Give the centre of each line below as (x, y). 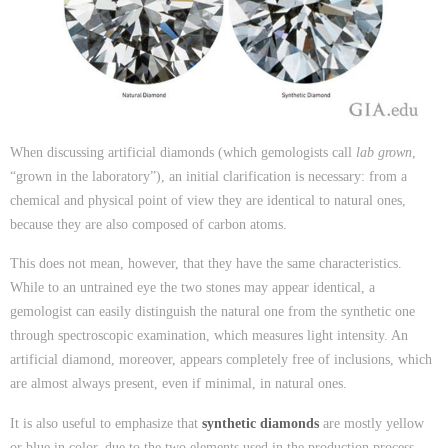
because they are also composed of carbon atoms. (148, 224)
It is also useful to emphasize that (106, 423)
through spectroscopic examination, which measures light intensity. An (209, 336)
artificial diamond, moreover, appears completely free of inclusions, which (221, 360)
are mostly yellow (371, 423)
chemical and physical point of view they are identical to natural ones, (208, 200)
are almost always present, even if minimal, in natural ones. (178, 384)
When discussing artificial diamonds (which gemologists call (183, 152)
